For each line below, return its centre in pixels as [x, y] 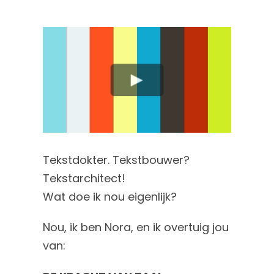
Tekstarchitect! [84, 179]
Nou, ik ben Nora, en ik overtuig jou [136, 228]
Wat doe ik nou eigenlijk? [110, 197]
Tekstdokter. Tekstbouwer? [117, 160]
